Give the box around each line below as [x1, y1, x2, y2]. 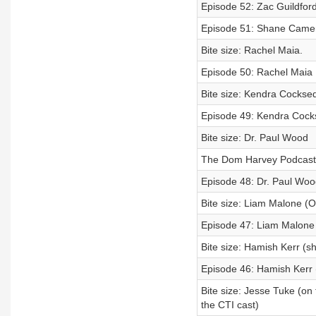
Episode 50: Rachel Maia [200, 66, 312, 78]
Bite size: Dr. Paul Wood [200, 132, 308, 143]
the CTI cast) [200, 299, 259, 310]
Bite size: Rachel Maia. [200, 44, 303, 56]
